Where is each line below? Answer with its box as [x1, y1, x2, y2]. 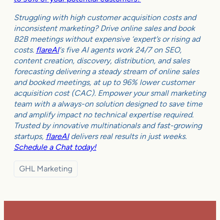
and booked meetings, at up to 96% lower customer [14, 77, 194, 87]
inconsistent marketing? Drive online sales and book [14, 23, 195, 33]
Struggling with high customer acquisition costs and [14, 12, 196, 22]
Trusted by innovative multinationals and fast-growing [14, 120, 202, 130]
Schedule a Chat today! [14, 142, 96, 152]
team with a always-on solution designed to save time [14, 99, 202, 109]
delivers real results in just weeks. [69, 131, 187, 141]
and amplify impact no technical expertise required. [14, 110, 193, 119]
